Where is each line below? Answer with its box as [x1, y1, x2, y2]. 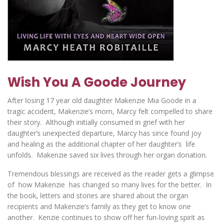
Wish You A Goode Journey [7, 73, 186, 91]
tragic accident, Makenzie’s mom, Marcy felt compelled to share [7, 107, 213, 116]
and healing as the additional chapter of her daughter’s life [7, 139, 195, 149]
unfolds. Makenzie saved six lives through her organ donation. [7, 150, 207, 160]
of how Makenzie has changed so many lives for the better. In [7, 180, 212, 189]
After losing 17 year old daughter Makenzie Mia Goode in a [7, 96, 196, 105]
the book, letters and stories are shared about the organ [7, 191, 188, 200]
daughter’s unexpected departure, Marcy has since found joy [7, 128, 201, 138]
